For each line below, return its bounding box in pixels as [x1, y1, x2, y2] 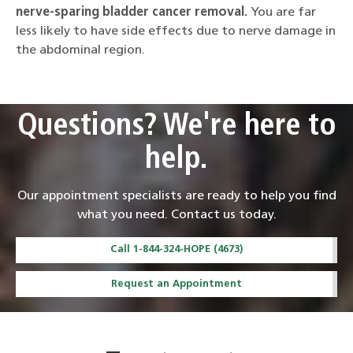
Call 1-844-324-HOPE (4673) [110, 244, 243, 255]
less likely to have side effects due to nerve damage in [16, 25, 336, 38]
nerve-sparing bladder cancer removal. [16, 6, 251, 19]
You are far [251, 6, 316, 19]
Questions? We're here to [17, 111, 336, 143]
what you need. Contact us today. [76, 208, 277, 221]
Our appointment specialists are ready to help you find [17, 189, 336, 203]
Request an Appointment [111, 278, 242, 289]
